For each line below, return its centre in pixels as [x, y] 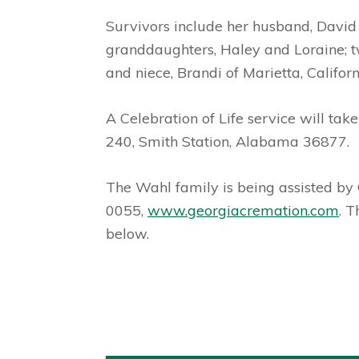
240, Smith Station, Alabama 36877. [228, 141]
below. [127, 234]
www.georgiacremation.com [243, 210]
